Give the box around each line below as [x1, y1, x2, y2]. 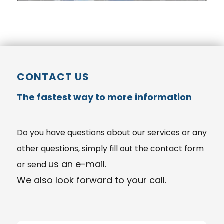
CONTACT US [16, 69, 89, 84]
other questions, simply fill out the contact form [16, 143, 204, 155]
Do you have [16, 127, 67, 139]
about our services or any [104, 127, 207, 139]
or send [16, 159, 48, 171]
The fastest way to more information [16, 90, 192, 103]
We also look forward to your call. [16, 174, 166, 187]
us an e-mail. [48, 158, 106, 171]
